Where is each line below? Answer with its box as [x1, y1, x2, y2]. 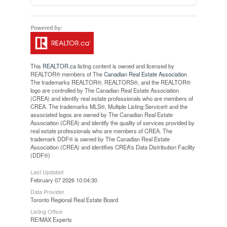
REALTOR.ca [42, 61, 76, 70]
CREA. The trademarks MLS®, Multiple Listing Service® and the [30, 102, 187, 110]
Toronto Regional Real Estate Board [30, 195, 118, 204]
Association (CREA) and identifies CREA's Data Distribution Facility [30, 142, 195, 151]
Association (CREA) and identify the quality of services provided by [30, 118, 195, 127]
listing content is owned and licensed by [75, 61, 174, 70]
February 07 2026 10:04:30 [30, 175, 97, 184]
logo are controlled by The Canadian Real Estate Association [30, 86, 179, 94]
